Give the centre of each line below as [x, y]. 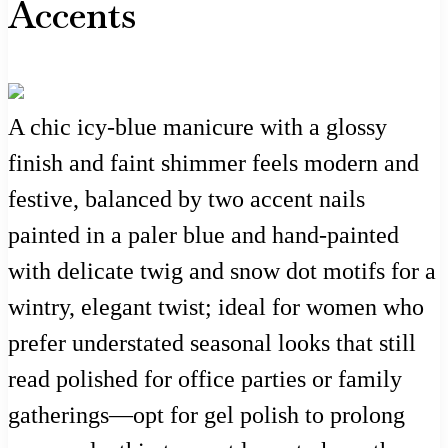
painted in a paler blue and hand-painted [203, 234]
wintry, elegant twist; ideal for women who [216, 306]
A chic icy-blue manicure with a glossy [197, 126]
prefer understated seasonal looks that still [212, 342]
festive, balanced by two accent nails [186, 198]
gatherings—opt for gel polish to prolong [206, 414]
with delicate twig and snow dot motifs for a [222, 270]
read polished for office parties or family [205, 378]
